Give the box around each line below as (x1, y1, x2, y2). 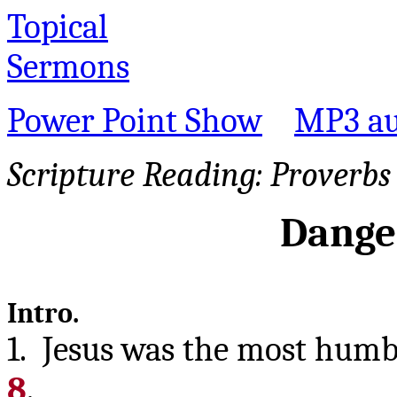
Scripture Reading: (7, 155, 270, 195)
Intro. (7, 297, 79, 330)
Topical (7, 7, 108, 47)
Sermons (7, 47, 129, 87)
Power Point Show (7, 101, 262, 141)
